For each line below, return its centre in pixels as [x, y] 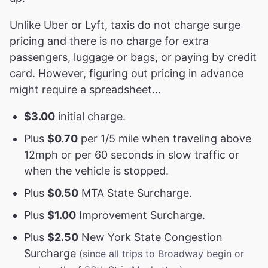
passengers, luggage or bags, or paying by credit [133, 57]
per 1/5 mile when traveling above [165, 138]
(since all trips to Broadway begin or [162, 253]
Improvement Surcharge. [141, 215]
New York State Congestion [150, 237]
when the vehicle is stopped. [96, 170]
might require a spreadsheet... [85, 89]
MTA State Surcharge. [135, 193]
